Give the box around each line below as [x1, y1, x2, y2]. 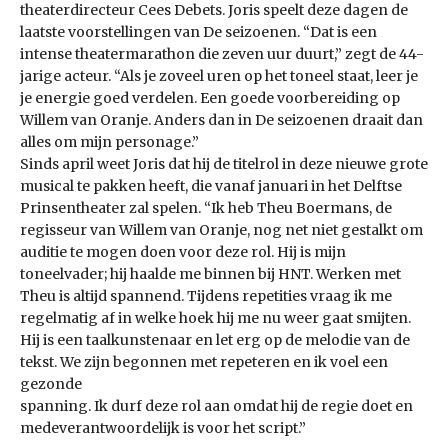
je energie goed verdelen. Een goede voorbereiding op [20, 89, 400, 108]
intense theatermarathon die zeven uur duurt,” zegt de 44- [20, 45, 424, 64]
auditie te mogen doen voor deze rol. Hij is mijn [20, 243, 346, 262]
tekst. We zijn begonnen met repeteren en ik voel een [20, 353, 388, 372]
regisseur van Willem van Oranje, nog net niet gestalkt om [20, 221, 423, 240]
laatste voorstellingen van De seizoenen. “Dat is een [20, 23, 377, 42]
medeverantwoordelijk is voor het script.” [20, 419, 306, 438]
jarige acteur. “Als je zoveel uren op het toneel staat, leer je [20, 67, 418, 86]
